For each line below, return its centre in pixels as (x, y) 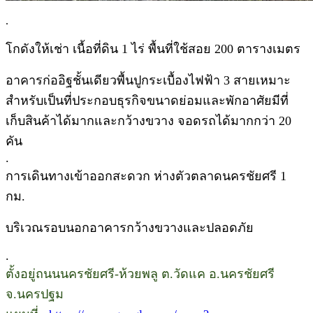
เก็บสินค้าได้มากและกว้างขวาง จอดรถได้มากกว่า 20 (148, 121)
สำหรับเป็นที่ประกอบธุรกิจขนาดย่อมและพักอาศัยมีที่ (147, 100)
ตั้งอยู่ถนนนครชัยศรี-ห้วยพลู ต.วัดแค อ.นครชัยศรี (140, 274)
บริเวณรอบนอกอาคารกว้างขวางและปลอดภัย (130, 227)
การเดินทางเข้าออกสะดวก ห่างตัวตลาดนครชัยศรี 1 (146, 176)
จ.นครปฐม (35, 294)
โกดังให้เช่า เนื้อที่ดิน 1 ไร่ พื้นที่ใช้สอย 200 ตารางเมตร (153, 49)
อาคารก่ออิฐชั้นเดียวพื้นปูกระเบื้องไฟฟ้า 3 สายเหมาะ (148, 80)
